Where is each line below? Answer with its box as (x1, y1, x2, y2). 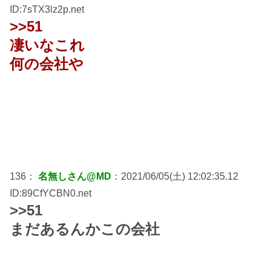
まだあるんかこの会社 (10, 220, 160, 237)
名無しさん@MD (38, 171, 111, 181)
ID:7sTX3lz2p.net (10, 4, 84, 15)
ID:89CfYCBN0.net (10, 188, 91, 198)
